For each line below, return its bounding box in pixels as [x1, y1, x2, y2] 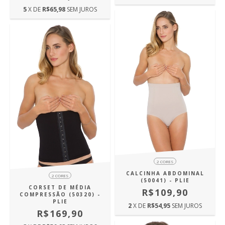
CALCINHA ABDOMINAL [126, 170, 204, 177]
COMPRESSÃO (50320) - [20, 191, 100, 198]
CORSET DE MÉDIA [29, 184, 91, 191]
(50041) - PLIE [140, 177, 190, 184]
